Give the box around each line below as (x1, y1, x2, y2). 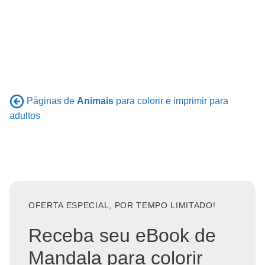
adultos (9, 111, 40, 121)
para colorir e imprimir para (114, 95, 228, 106)
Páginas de (27, 95, 77, 106)
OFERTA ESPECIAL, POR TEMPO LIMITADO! (28, 201, 216, 211)
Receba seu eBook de (28, 224, 216, 246)
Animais (77, 95, 114, 106)
